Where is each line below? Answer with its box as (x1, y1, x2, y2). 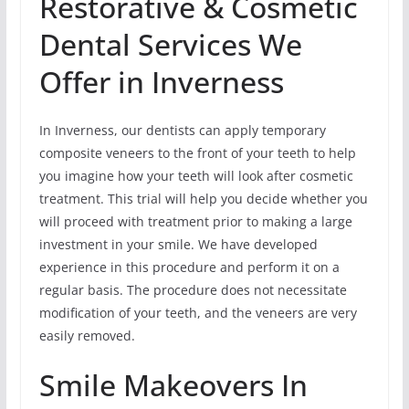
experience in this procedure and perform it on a (38, 257, 340, 276)
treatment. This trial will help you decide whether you (38, 189, 368, 207)
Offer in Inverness (38, 61, 284, 101)
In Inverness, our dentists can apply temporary (38, 121, 326, 139)
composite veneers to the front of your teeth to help (38, 143, 356, 162)
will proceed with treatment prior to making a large (38, 212, 352, 230)
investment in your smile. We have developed (38, 235, 318, 253)
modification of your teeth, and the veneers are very (38, 303, 357, 321)
